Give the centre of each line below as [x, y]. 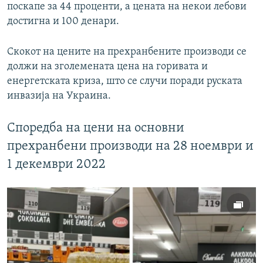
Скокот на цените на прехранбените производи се [127, 52]
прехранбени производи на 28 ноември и [130, 147]
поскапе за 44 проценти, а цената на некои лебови [127, 7]
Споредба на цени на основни [96, 129]
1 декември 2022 [56, 165]
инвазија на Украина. [59, 96]
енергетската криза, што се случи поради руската [125, 82]
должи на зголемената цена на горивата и [107, 67]
